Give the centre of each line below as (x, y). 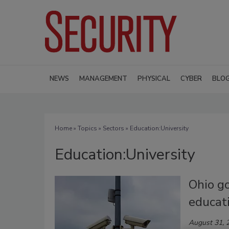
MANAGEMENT (103, 78)
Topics (87, 128)
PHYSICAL (154, 78)
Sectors (113, 128)
